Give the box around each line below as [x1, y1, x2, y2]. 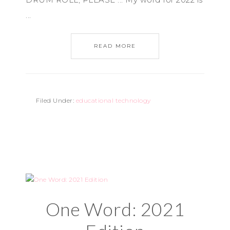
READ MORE [94, 43, 136, 49]
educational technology [75, 97, 151, 104]
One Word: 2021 [45, 198, 185, 220]
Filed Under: [36, 97, 76, 104]
